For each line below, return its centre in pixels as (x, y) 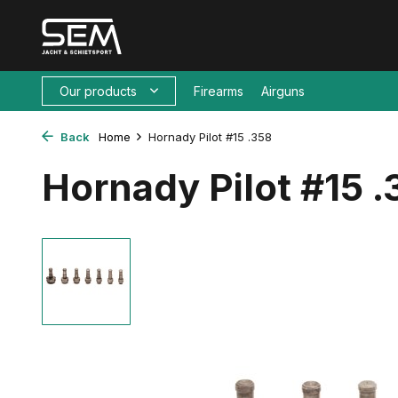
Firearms (219, 91)
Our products (98, 91)
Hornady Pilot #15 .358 (210, 137)
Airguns (283, 91)
